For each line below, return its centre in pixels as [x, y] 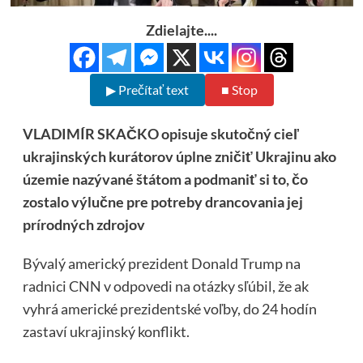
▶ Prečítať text [147, 89]
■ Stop [239, 89]
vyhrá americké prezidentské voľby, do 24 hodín [169, 308]
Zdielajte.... [181, 30]
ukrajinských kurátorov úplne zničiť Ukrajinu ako [179, 156]
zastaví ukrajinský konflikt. [106, 331]
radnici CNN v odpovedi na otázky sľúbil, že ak [165, 286]
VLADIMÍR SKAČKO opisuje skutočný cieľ [160, 133]
